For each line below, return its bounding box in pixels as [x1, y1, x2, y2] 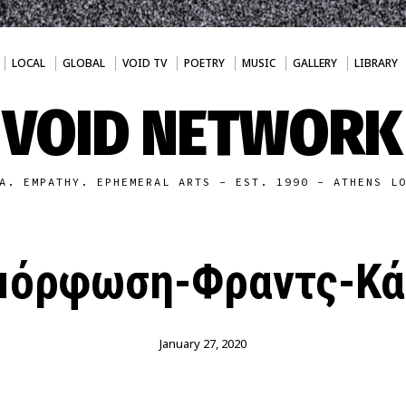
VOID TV [121, 55, 167, 71]
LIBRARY [353, 55, 398, 71]
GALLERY [292, 55, 337, 71]
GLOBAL [62, 55, 105, 71]
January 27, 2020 [159, 335, 246, 352]
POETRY [183, 55, 225, 71]
